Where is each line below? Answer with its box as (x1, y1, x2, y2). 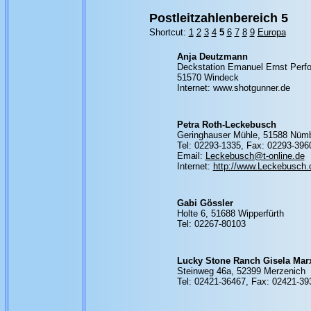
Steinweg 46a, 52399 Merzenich (176, 266, 305, 276)
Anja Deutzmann (176, 51, 248, 62)
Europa (257, 27, 286, 37)
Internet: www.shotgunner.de (176, 83, 290, 93)
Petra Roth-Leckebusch (176, 119, 276, 130)
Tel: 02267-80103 (176, 219, 246, 229)
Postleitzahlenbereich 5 (149, 11, 288, 25)
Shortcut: (149, 27, 189, 37)
